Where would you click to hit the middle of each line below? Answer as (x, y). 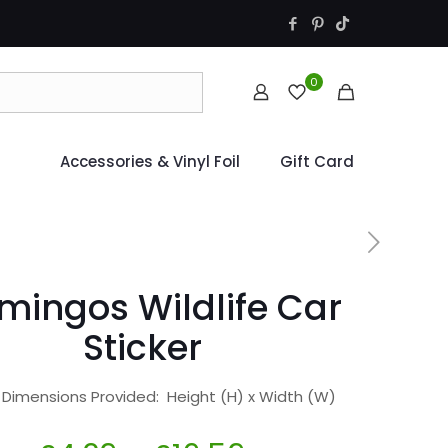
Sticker (142, 347)
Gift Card (317, 161)
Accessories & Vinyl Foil (150, 161)
